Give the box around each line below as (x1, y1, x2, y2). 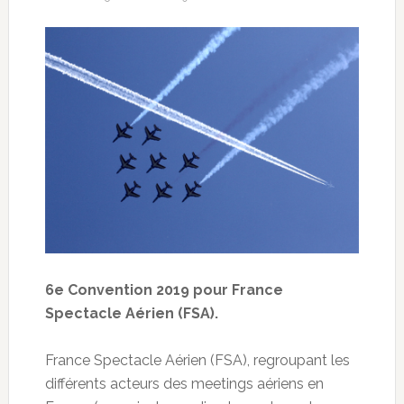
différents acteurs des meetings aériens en (44, 375, 324, 393)
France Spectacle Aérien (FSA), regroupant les (44, 352, 350, 370)
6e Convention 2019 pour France (44, 281, 283, 299)
